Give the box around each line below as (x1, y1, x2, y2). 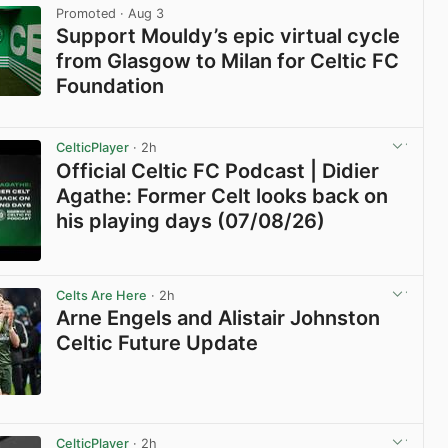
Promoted (56, 6, 117, 22)
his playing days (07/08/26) (56, 208, 326, 233)
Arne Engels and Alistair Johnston (56, 305, 381, 330)
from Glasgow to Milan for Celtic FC (56, 49, 400, 74)
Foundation (56, 74, 165, 99)
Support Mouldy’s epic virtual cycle (56, 24, 401, 49)
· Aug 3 (116, 6, 165, 22)
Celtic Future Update (56, 330, 259, 355)
